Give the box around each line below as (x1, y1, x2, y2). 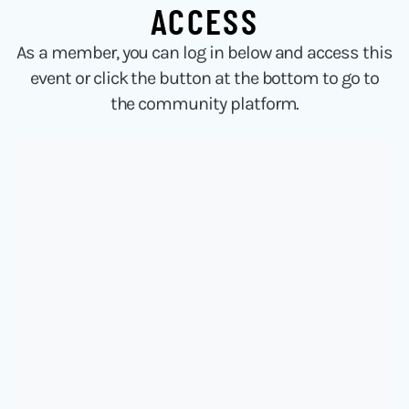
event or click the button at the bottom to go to (30, 68, 379, 89)
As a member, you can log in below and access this (16, 42, 393, 64)
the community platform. (110, 93, 299, 115)
